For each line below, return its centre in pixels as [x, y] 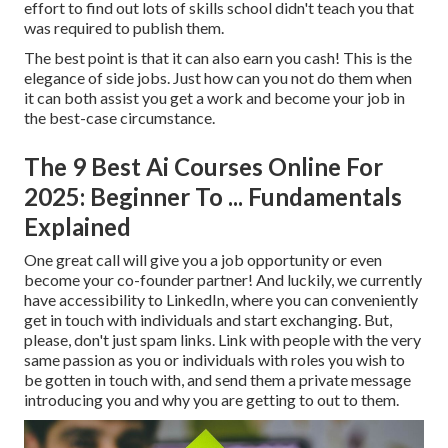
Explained [77, 227]
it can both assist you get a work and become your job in [214, 98]
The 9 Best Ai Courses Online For [203, 167]
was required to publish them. [124, 28]
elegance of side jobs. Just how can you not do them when [218, 78]
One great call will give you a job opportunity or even [203, 260]
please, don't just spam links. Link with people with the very [222, 340]
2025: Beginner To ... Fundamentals [213, 197]
